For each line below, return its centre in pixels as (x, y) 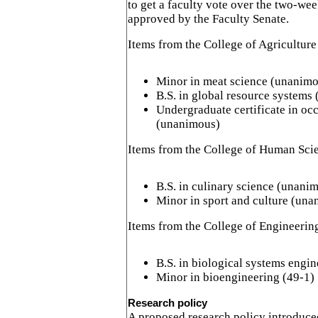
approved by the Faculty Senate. (208, 18)
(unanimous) (188, 124)
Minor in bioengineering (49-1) (235, 277)
